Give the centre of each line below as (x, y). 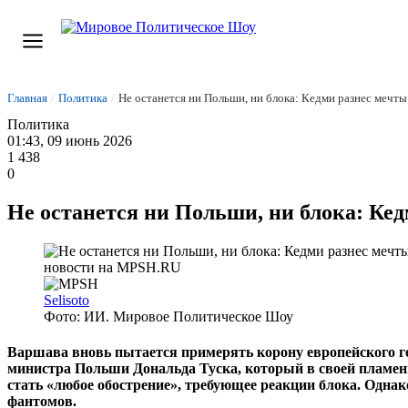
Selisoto (66, 300)
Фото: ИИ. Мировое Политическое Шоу (168, 316)
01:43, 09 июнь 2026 (70, 141)
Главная (27, 98)
